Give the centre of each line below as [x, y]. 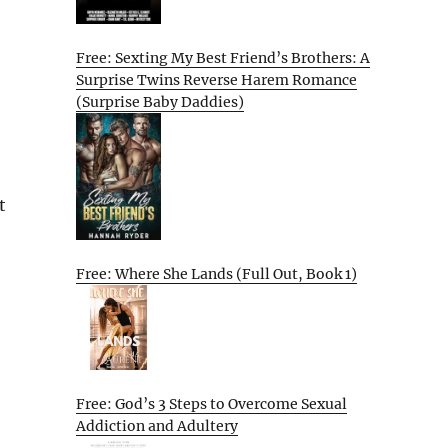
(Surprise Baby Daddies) [160, 101]
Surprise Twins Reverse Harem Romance [216, 79]
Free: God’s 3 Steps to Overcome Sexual [211, 403]
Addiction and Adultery [157, 425]
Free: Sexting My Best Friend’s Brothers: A [223, 57]
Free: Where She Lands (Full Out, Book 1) [216, 274]
